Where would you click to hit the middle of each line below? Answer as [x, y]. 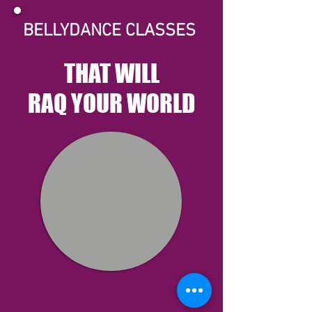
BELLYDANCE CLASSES [111, 31]
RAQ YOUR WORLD [111, 103]
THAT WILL [111, 73]
